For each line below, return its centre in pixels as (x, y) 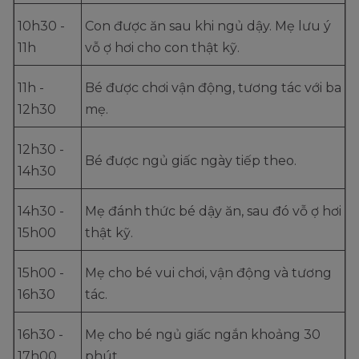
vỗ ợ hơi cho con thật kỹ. (164, 47)
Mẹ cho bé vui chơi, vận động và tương (208, 272)
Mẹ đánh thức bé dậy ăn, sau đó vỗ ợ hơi (213, 211)
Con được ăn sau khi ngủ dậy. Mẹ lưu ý (208, 26)
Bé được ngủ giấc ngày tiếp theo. (192, 160)
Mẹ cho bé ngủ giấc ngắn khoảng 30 (203, 334)
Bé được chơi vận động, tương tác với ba (213, 87)
